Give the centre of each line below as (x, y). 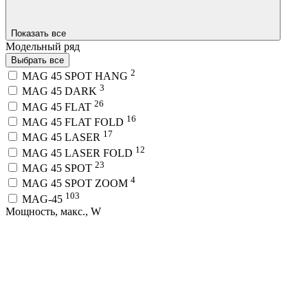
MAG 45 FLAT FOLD (74, 122)
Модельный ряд (43, 46)
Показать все (40, 33)
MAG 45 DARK (61, 91)
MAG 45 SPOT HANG (76, 76)
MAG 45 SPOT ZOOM (76, 184)
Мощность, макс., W (53, 211)
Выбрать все (37, 60)
